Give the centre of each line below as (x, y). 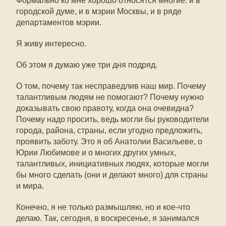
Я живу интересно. (51, 44)
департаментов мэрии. (59, 22)
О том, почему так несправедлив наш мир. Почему (111, 86)
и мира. (30, 186)
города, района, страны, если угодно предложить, (109, 130)
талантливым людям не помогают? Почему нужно (110, 97)
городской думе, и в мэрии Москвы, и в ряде (99, 11)
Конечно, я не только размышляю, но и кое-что (103, 207)
